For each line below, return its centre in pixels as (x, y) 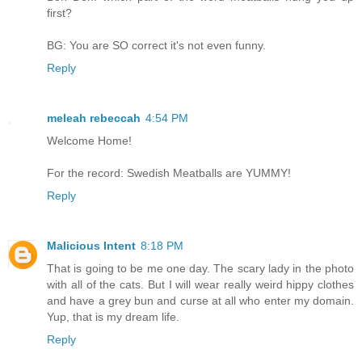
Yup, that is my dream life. (113, 316)
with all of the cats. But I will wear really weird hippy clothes (200, 284)
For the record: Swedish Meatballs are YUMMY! (169, 173)
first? (59, 13)
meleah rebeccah (94, 118)
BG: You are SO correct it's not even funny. (156, 45)
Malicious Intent (91, 245)
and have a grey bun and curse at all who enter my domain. (200, 300)
